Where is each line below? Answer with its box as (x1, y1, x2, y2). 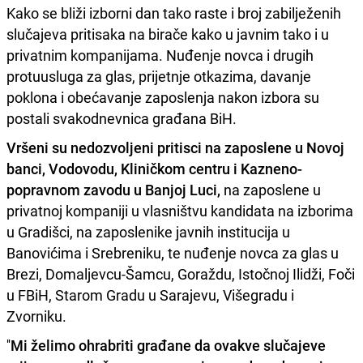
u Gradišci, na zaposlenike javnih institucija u (6, 222, 290, 242)
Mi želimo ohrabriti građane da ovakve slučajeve (11, 335, 326, 356)
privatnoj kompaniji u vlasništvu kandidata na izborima (6, 201, 353, 221)
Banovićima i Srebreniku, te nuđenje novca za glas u (6, 243, 339, 263)
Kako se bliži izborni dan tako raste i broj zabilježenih (6, 3, 341, 23)
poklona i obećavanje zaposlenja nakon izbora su (6, 88, 319, 108)
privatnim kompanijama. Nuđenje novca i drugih (6, 45, 314, 66)
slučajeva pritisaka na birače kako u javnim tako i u (6, 24, 329, 45)
